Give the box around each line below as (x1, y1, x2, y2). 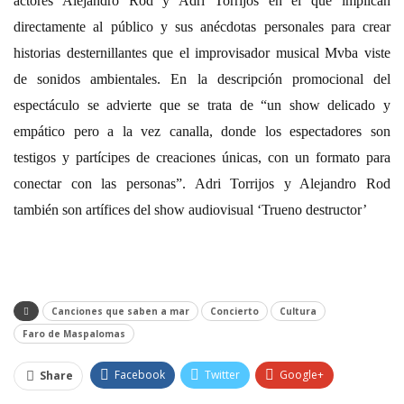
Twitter (205, 366, 240, 382)
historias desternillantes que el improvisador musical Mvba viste (14, 44, 390, 60)
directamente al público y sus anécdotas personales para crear (14, 18, 390, 34)
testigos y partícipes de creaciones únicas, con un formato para (14, 149, 390, 165)
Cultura (280, 304, 317, 317)
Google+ (280, 366, 324, 382)
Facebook (115, 366, 165, 382)
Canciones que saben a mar (51, 304, 189, 317)
